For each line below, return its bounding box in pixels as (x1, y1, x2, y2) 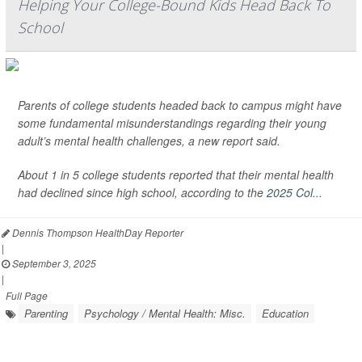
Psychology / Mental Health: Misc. (84, 305, 246, 321)
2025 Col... (267, 184, 322, 200)
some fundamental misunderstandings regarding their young (18, 115, 326, 131)
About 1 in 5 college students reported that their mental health (18, 166, 334, 183)
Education (262, 305, 309, 321)
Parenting (24, 305, 68, 321)
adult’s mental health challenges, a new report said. (18, 133, 280, 149)
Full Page (6, 288, 48, 302)
